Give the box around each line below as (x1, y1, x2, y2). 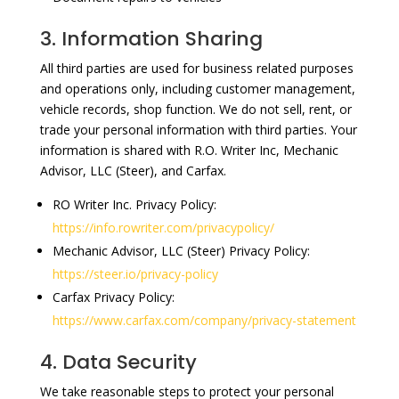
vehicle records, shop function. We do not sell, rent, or (39, 100, 352, 118)
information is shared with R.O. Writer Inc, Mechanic (39, 141, 338, 159)
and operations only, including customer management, (39, 79, 355, 97)
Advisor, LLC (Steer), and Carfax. (39, 161, 226, 179)
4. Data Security (39, 347, 197, 376)
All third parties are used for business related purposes (39, 59, 354, 77)
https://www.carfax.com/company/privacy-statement (52, 311, 356, 329)
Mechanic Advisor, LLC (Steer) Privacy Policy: (52, 241, 310, 259)
